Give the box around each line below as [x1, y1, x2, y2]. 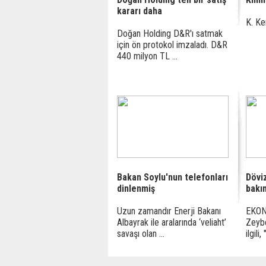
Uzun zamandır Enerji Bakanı [117, 205, 221, 217]
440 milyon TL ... [117, 50, 178, 62]
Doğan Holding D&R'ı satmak [117, 28, 223, 39]
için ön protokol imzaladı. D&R [117, 39, 227, 50]
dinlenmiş [117, 183, 155, 194]
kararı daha [117, 5, 162, 17]
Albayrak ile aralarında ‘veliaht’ [117, 217, 226, 228]
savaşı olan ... [117, 228, 164, 239]
